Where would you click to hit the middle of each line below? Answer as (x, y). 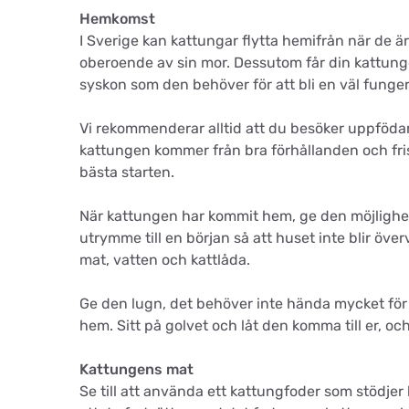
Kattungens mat (136, 369)
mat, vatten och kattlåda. (165, 260)
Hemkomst (117, 19)
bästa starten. (127, 172)
